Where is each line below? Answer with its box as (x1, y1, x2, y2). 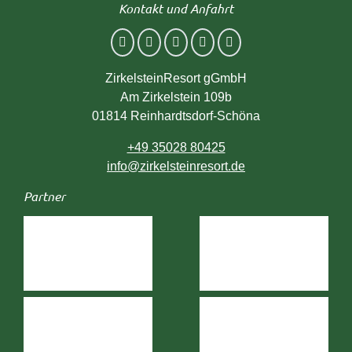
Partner (24, 187, 65, 204)
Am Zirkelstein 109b (120, 90, 232, 104)
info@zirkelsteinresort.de (107, 159, 245, 173)
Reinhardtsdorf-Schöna (130, 108, 260, 123)
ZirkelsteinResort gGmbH (105, 71, 247, 85)
